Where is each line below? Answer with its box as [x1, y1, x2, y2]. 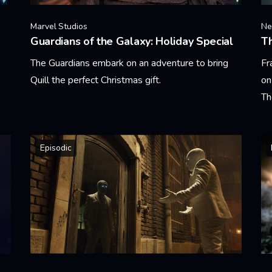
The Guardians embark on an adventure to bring [30, 56, 228, 70]
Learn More [30, 105, 78, 118]
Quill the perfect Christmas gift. [30, 73, 161, 87]
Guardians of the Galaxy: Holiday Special [30, 34, 233, 49]
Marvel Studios [30, 21, 87, 32]
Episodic [40, 142, 72, 154]
